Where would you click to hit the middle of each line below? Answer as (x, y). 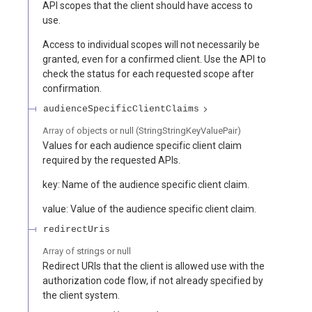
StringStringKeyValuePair (188, 131)
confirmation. (72, 88)
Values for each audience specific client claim (142, 145)
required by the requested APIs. (111, 160)
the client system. (81, 295)
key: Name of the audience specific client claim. (146, 184)
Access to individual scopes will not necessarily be (151, 44)
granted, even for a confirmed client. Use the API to (154, 59)
